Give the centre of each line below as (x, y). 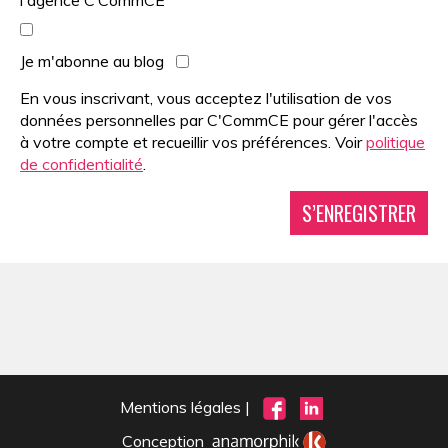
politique (395, 142)
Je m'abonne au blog (92, 61)
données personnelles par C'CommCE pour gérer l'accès (219, 120)
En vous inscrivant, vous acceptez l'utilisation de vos (206, 98)
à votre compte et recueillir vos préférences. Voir (193, 142)
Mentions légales (181, 406)
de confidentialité (81, 164)
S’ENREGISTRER (359, 213)
